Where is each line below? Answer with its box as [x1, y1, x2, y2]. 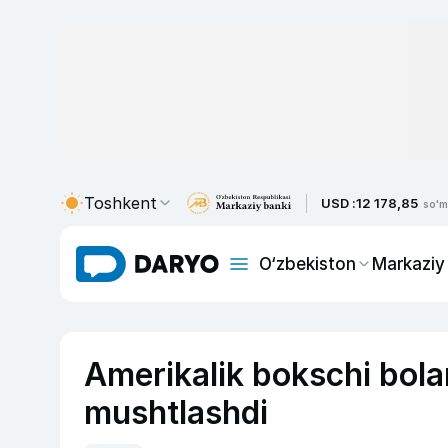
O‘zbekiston [259, 253, 356, 274]
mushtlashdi [84, 393, 268, 432]
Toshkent [84, 193, 157, 213]
